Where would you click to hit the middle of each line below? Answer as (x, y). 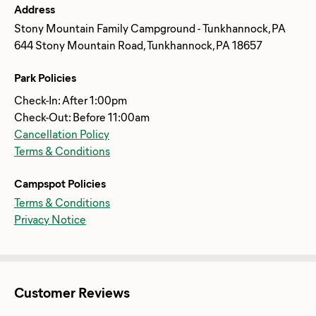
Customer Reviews (72, 291)
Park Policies (45, 77)
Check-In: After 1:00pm (71, 99)
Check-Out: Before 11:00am (82, 116)
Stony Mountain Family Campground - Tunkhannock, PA (150, 28)
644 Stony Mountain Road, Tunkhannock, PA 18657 (138, 44)
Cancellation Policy (62, 133)
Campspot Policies (60, 183)
